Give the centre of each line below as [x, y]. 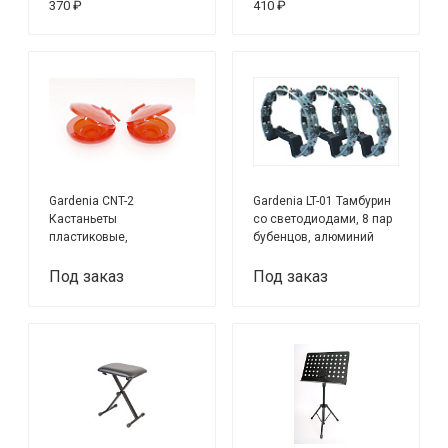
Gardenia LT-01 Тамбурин [322, 200]
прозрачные [84, 254]
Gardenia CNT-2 [92, 200]
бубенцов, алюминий [314, 236]
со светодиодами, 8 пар [323, 218]
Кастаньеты [83, 218]
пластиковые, [89, 236]
